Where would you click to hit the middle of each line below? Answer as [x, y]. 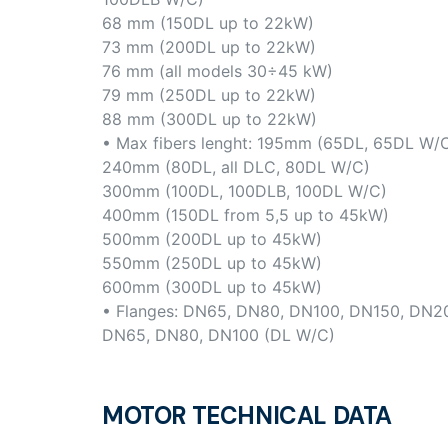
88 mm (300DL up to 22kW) [209, 119]
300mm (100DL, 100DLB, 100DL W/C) [244, 191]
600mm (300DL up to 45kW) [212, 287]
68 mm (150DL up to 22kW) [208, 23]
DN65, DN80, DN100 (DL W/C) [218, 335]
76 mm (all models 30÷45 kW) [217, 71]
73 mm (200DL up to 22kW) [209, 47]
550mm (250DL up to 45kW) [212, 263]
